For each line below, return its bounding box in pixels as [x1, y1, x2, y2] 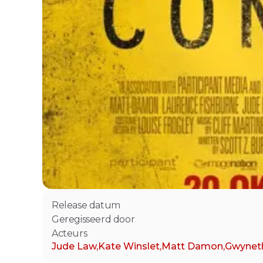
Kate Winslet [98, 241, 160, 252]
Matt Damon [161, 241, 223, 252]
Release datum [52, 200, 120, 211]
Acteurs [52, 228, 87, 239]
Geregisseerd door [52, 214, 135, 225]
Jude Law [52, 241, 96, 252]
